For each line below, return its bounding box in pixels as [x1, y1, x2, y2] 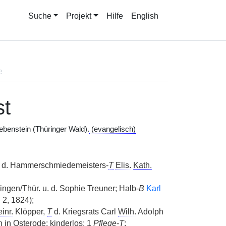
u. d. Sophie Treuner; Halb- [40, 184, 139, 193]
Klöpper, [13, 207, 47, 216]
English [131, 12, 158, 20]
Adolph [136, 207, 163, 216]
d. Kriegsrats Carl [51, 207, 118, 216]
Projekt [66, 12, 92, 20]
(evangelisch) [89, 125, 136, 133]
